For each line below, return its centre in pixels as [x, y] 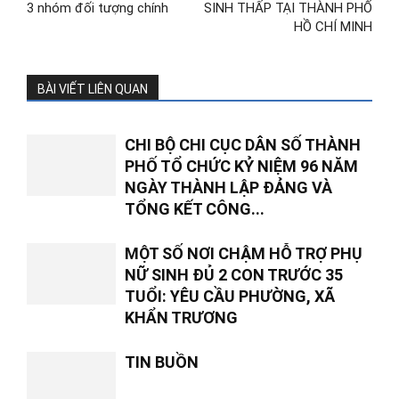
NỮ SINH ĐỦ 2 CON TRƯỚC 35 [234, 275]
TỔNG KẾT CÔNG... [195, 209]
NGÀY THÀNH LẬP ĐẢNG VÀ [228, 187]
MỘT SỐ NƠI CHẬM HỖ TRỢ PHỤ [244, 253]
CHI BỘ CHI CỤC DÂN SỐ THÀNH [243, 145]
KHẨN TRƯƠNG [181, 318]
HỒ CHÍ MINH [333, 27]
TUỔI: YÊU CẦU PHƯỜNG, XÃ [230, 296]
